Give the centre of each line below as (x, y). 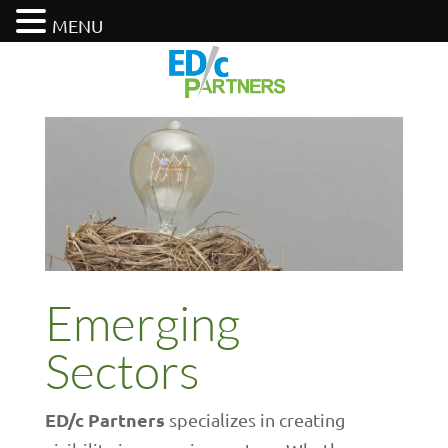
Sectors (122, 370)
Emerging (142, 322)
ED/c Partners (104, 419)
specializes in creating (254, 419)
